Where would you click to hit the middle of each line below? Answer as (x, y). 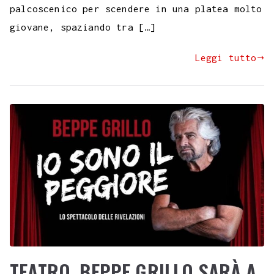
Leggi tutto (226, 58)
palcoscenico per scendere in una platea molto (136, 9)
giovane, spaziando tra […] (83, 27)
